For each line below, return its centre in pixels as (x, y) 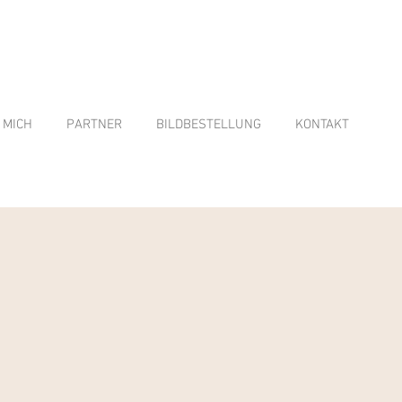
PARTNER (94, 125)
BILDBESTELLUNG (209, 125)
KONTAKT (322, 125)
